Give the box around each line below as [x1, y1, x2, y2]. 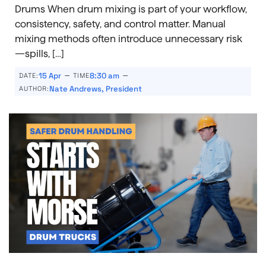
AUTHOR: [19, 84, 49, 93]
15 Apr [39, 70, 61, 81]
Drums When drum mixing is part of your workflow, [15, 4, 247, 14]
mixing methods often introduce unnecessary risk [15, 33, 242, 44]
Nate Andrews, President [49, 83, 142, 94]
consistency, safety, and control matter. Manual [15, 18, 226, 29]
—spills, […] [15, 48, 64, 59]
